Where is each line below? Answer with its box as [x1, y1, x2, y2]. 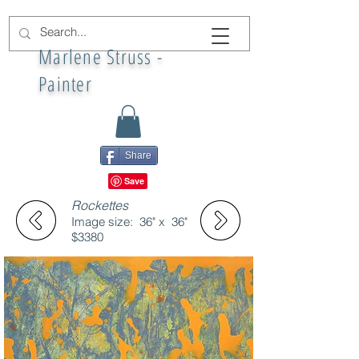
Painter [38, 70, 92, 97]
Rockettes [71, 196, 128, 213]
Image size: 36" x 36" [71, 213, 194, 229]
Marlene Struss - [38, 42, 163, 70]
